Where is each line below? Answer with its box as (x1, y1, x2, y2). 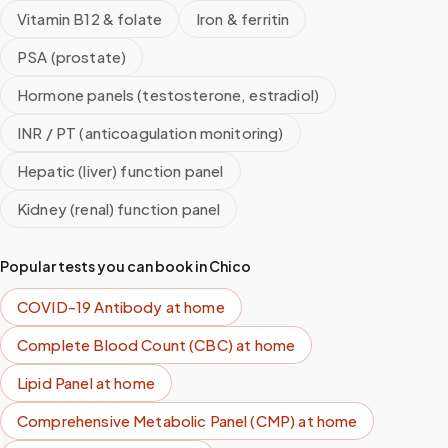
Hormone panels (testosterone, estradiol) (17, 85, 319, 104)
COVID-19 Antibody (17, 297, 163, 316)
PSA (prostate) (17, 47, 127, 66)
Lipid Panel (17, 373, 93, 392)
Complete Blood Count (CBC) (17, 335, 233, 354)
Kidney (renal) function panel (17, 199, 221, 218)
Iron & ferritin (196, 9, 290, 28)
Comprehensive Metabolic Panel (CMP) (17, 411, 296, 430)
